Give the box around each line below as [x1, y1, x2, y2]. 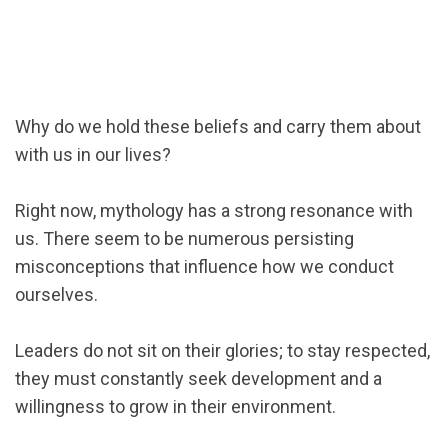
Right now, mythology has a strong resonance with [15, 200, 413, 221]
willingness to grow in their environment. [15, 396, 336, 417]
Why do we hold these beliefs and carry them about [15, 116, 421, 137]
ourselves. [15, 284, 98, 305]
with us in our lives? [15, 144, 171, 165]
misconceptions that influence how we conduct [15, 256, 394, 277]
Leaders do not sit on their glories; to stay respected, [15, 340, 430, 361]
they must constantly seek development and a [15, 368, 382, 389]
